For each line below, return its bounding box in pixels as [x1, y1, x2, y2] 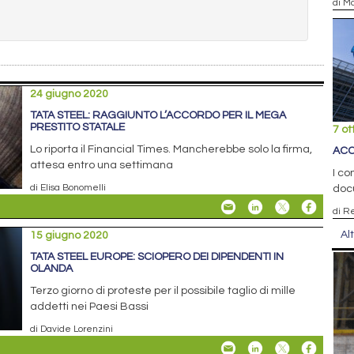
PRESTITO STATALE [30, 121, 126, 133]
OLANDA [30, 262, 73, 274]
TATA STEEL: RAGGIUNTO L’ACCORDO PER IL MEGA [30, 109, 287, 121]
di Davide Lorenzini [30, 323, 114, 333]
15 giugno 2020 [30, 229, 109, 241]
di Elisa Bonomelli [30, 182, 107, 192]
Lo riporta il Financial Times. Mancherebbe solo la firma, [30, 143, 313, 155]
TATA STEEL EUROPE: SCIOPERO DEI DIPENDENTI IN [30, 250, 284, 262]
